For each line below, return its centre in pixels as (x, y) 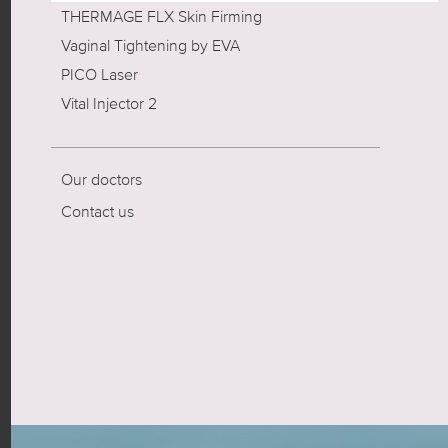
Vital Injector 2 (108, 103)
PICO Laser (99, 74)
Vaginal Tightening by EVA (150, 45)
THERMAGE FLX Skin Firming (161, 16)
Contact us (97, 211)
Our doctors (101, 179)
